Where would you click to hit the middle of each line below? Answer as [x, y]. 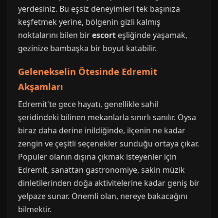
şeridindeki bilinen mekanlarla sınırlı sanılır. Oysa [107, 117]
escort [104, 35]
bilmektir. [35, 209]
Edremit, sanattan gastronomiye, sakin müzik [101, 170]
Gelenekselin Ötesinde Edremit [88, 71]
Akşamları [41, 86]
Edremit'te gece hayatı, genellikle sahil [88, 104]
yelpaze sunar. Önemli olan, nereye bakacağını [103, 196]
